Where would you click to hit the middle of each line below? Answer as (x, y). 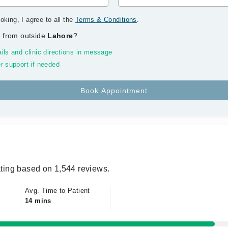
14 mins (38, 201)
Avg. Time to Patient (58, 191)
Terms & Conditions (106, 20)
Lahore (60, 36)
